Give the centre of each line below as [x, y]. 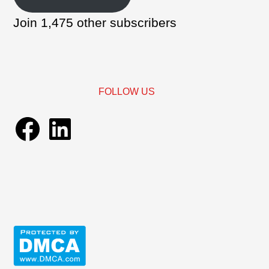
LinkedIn [70, 120]
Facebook [41, 120]
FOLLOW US [126, 91]
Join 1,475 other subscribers [95, 22]
